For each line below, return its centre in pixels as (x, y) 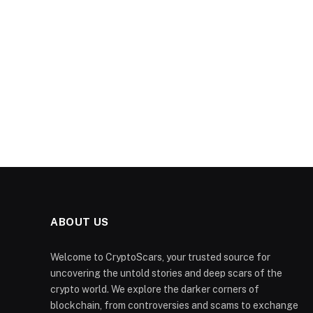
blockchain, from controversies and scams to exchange (174, 305)
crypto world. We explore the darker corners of (155, 289)
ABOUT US (80, 221)
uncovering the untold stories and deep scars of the (166, 273)
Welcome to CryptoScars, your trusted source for (160, 257)
